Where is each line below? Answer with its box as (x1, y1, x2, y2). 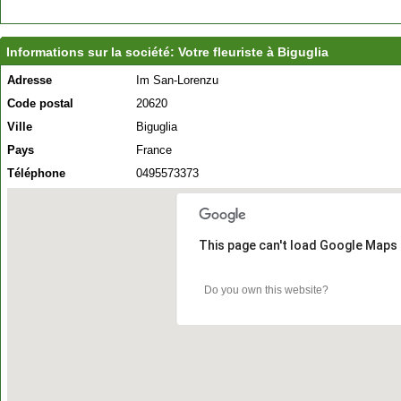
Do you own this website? (204, 284, 329, 297)
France (136, 143, 172, 157)
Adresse (7, 73, 52, 87)
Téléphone (7, 166, 65, 180)
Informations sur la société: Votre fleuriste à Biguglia (6, 45, 328, 59)
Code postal (7, 97, 73, 110)
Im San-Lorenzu (136, 73, 218, 87)
